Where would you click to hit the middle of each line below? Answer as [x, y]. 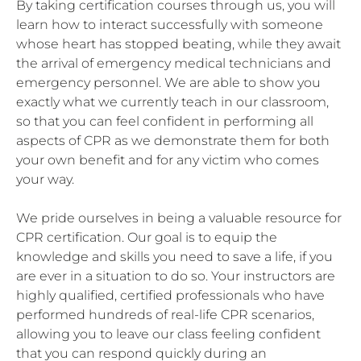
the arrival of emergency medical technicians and [174, 63]
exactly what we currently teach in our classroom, [172, 102]
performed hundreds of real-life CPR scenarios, [165, 315]
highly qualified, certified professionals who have [170, 295]
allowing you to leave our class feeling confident [168, 334]
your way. [45, 179]
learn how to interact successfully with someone [170, 25]
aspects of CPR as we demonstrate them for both [173, 141]
